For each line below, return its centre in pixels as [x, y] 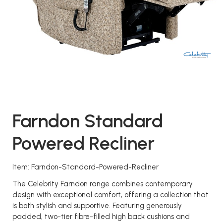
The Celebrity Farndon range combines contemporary [103, 184]
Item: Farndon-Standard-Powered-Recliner [85, 167]
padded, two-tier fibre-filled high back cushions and [101, 217]
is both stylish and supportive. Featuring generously [97, 206]
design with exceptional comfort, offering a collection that [111, 195]
